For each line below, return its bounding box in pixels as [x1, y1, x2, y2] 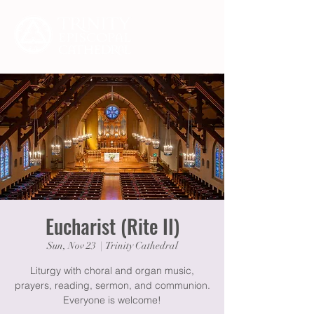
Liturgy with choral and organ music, [30, 264, 194, 277]
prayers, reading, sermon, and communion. [14, 279, 210, 292]
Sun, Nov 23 [46, 240, 96, 252]
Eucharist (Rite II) [45, 212, 179, 240]
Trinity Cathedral [105, 240, 178, 252]
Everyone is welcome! [63, 294, 161, 306]
